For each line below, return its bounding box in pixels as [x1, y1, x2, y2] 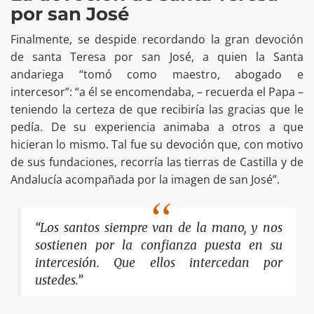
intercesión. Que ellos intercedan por [35, 254, 282, 271]
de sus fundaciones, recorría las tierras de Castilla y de [11, 154, 303, 170]
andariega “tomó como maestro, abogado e [11, 67, 303, 83]
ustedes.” [35, 272, 83, 288]
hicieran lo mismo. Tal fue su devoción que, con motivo [11, 137, 303, 153]
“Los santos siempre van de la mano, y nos [35, 219, 282, 235]
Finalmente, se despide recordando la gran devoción [11, 32, 303, 48]
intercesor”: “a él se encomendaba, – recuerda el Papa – [11, 84, 303, 100]
